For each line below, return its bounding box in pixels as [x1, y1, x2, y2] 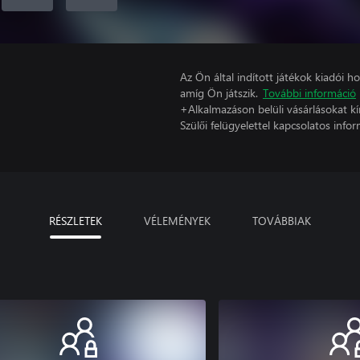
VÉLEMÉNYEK [144, 212, 211, 228]
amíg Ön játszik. [180, 85, 258, 100]
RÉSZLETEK [49, 212, 102, 228]
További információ [263, 85, 356, 100]
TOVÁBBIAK [252, 212, 311, 228]
